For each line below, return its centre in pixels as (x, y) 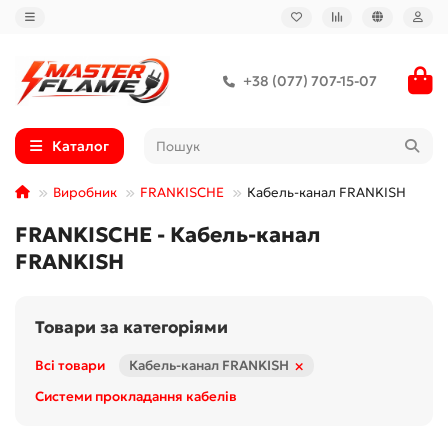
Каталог (80, 146)
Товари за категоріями (131, 328)
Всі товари (70, 366)
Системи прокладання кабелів (136, 397)
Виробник (85, 193)
